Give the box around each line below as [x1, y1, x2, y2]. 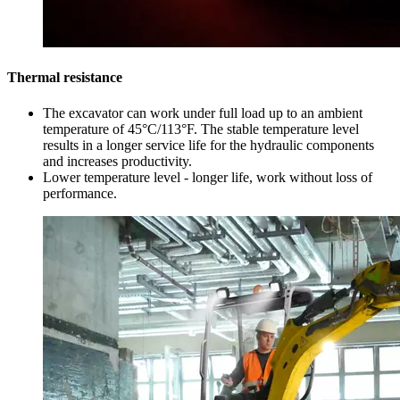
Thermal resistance [7, 70, 122, 86]
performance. [43, 185, 117, 201]
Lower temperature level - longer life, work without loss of [43, 169, 372, 185]
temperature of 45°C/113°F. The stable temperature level [43, 121, 359, 137]
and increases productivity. [43, 153, 192, 169]
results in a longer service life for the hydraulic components [43, 137, 374, 153]
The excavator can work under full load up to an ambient [43, 104, 362, 121]
